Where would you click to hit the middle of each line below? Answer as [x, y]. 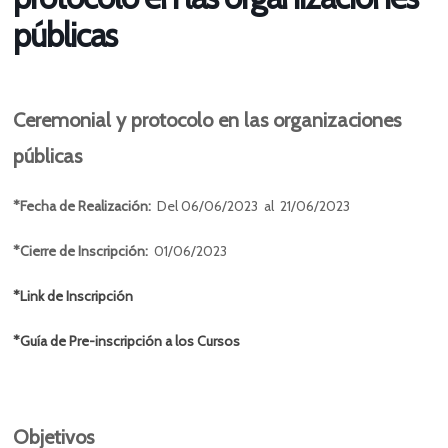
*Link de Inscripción [73, 296]
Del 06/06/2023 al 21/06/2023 [254, 206]
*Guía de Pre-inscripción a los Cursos [127, 341]
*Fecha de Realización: [85, 206]
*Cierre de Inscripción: [84, 251]
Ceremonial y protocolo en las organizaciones [207, 120]
